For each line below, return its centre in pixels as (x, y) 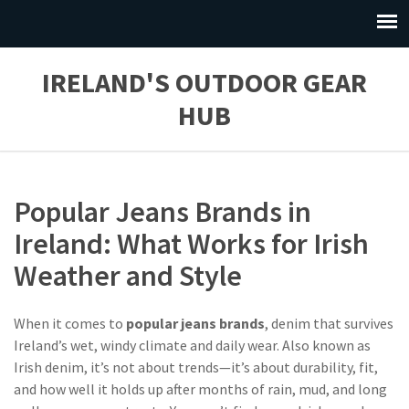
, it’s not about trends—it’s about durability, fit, (231, 367)
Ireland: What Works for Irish (191, 244)
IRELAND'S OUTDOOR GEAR (204, 82)
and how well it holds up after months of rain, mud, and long (200, 389)
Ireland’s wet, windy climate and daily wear (145, 345)
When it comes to (70, 323)
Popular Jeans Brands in (163, 212)
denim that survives (332, 323)
